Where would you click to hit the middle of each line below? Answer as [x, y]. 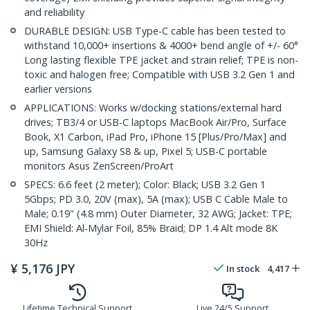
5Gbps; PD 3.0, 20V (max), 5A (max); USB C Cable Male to [156, 199]
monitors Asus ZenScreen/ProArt [99, 166]
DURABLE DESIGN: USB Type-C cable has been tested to [155, 31]
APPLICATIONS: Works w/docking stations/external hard [153, 108]
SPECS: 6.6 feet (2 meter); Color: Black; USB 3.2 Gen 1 [145, 185]
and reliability [54, 12]
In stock [243, 269]
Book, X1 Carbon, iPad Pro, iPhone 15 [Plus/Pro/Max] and [155, 137]
